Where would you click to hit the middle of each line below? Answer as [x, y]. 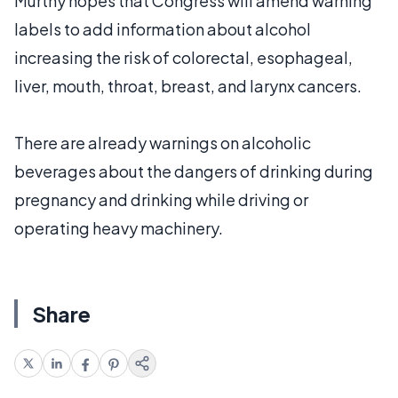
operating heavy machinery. [119, 227]
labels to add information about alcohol [163, 28]
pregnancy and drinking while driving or [161, 199]
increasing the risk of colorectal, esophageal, [183, 57]
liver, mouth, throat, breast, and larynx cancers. [188, 85]
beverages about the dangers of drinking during [194, 171]
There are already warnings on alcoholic [163, 142]
